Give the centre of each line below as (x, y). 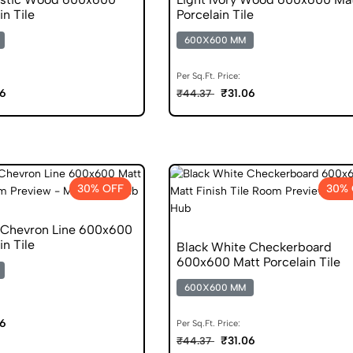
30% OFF (100, 188)
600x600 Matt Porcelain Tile (258, 262)
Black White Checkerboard (254, 247)
